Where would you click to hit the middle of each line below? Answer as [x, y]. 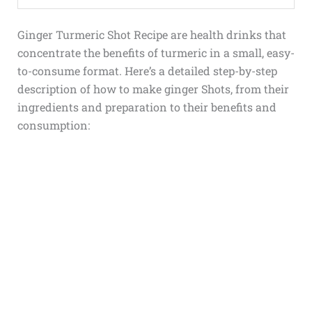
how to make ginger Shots [162, 88]
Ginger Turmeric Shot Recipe [92, 34]
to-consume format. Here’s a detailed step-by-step [147, 70]
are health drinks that [227, 34]
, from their [259, 88]
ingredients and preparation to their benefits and [147, 107]
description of [55, 88]
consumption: [53, 125]
